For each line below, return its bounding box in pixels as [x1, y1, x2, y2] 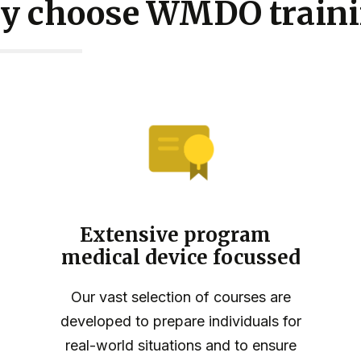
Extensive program [79, 222, 282, 248]
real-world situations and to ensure [64, 337, 297, 355]
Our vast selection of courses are [70, 288, 291, 306]
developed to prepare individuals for [60, 313, 301, 330]
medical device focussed [60, 245, 301, 271]
